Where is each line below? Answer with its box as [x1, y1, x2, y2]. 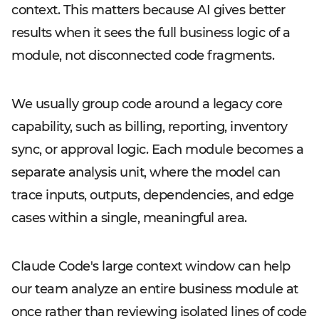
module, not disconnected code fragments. [11, 48, 274, 63]
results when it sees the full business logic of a [11, 25, 291, 41]
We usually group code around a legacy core [11, 96, 282, 112]
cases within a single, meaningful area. [11, 210, 247, 226]
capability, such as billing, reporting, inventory [11, 119, 288, 135]
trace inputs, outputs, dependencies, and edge [11, 187, 294, 203]
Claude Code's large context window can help [11, 258, 291, 274]
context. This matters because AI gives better [11, 2, 286, 18]
